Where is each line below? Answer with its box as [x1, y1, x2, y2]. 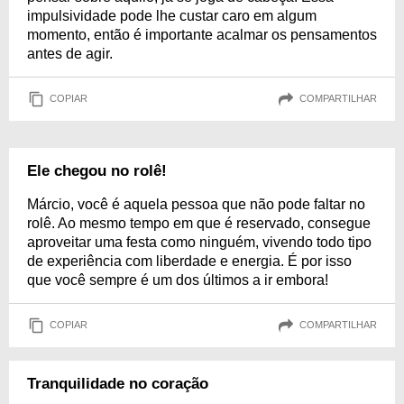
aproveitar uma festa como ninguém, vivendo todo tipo [27, 234, 372, 250]
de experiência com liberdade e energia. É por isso [27, 252, 352, 269]
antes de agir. [27, 45, 113, 61]
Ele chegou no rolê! [27, 161, 167, 179]
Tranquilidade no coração [27, 374, 208, 392]
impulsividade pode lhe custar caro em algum [27, 7, 317, 23]
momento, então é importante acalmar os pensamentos [27, 26, 377, 42]
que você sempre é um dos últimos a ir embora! [27, 271, 328, 288]
